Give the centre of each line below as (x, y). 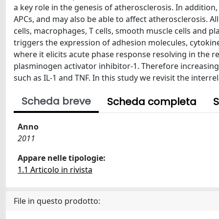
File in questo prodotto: (57, 201)
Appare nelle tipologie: (62, 158)
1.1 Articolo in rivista (55, 170)
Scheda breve (56, 101)
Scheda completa (152, 102)
